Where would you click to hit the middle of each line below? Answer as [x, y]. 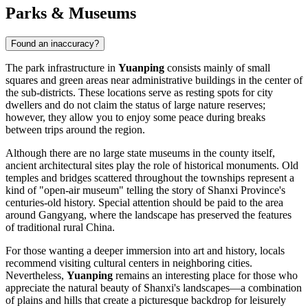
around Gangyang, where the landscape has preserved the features [148, 215]
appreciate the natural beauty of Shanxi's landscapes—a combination [154, 288]
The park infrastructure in [62, 68]
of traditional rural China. [60, 228]
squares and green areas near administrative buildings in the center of [154, 80]
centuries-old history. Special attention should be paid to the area [144, 203]
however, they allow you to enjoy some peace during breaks [135, 118]
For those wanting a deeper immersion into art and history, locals [145, 251]
